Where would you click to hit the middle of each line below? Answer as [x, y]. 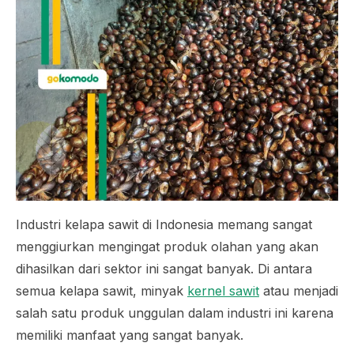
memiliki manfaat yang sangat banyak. [130, 335]
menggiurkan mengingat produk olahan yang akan [167, 246]
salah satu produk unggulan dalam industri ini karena [175, 313]
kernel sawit [223, 290]
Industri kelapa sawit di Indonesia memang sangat [164, 224]
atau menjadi [299, 290]
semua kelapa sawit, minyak [102, 290]
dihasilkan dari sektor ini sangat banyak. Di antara [164, 268]
